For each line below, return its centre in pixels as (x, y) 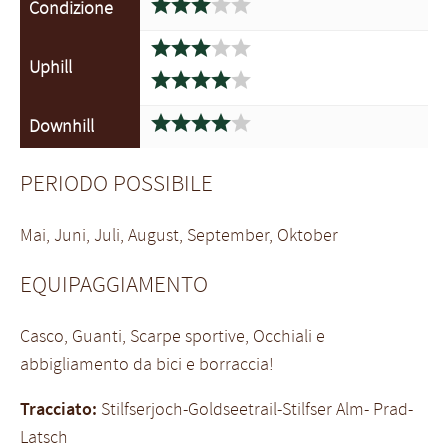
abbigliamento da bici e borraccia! (147, 363)
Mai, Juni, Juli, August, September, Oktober (179, 234)
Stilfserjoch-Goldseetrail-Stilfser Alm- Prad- (255, 409)
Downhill (61, 126)
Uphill (50, 67)
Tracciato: (58, 409)
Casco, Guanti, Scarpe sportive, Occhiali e (172, 335)
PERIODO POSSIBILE (116, 183)
